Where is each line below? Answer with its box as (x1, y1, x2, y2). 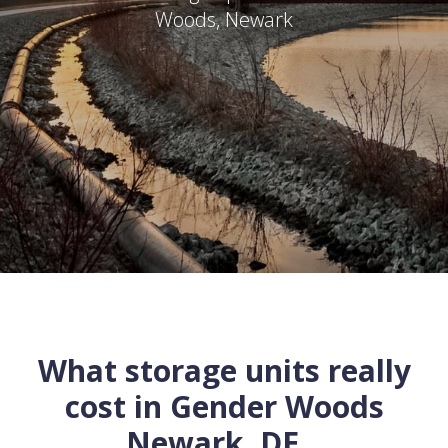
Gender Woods (169, 386, 384, 427)
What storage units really (37, 350, 411, 391)
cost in (64, 386, 170, 427)
